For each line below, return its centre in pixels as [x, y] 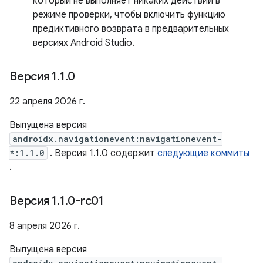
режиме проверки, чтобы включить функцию [129, 15]
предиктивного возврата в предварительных [131, 29]
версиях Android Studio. [84, 43]
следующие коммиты [203, 153]
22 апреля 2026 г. [47, 102]
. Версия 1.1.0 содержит [102, 153]
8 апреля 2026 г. [45, 226]
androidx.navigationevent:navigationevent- [117, 139]
